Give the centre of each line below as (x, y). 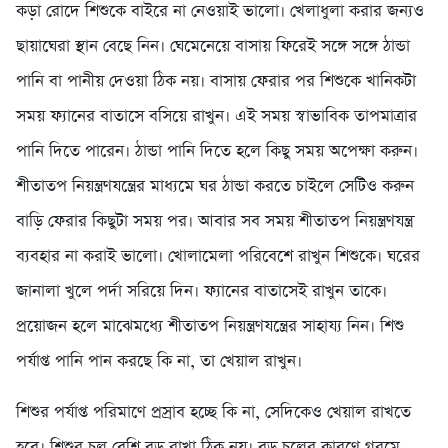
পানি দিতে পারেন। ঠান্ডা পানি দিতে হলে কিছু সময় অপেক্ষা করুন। (217, 152)
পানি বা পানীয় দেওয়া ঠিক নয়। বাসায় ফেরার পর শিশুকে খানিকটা (216, 82)
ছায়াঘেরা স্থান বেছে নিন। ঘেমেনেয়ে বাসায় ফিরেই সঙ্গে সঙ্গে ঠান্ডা (213, 47)
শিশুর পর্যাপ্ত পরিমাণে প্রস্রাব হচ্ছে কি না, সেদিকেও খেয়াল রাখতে (213, 413)
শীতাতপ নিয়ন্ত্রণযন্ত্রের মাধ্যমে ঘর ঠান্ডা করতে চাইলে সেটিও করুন (215, 187)
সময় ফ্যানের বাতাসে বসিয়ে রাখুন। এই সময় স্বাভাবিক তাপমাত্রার (216, 117)
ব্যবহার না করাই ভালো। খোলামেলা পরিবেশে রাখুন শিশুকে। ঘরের (218, 257)
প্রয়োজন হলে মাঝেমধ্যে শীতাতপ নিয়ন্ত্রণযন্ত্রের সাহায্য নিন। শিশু (210, 327)
